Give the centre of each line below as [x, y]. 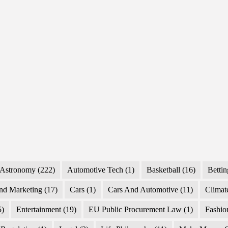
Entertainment [39, 210]
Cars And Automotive [143, 190]
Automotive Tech [95, 170]
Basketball [164, 170]
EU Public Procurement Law [135, 210]
